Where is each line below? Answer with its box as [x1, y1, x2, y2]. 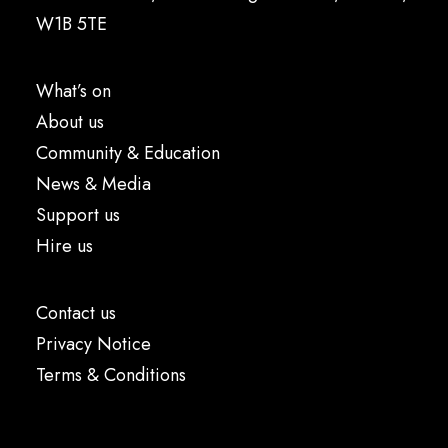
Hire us [36, 233, 93, 259]
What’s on [36, 78, 111, 104]
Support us [36, 202, 120, 228]
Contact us [36, 300, 116, 326]
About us [36, 109, 104, 135]
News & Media [36, 171, 151, 197]
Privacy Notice [36, 331, 151, 357]
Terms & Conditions [36, 362, 186, 388]
